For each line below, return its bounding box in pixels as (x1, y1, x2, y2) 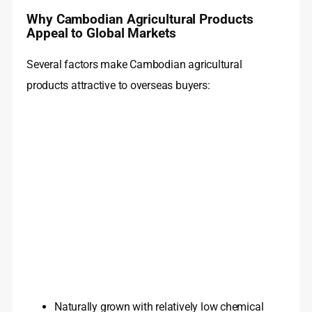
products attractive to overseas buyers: (26, 79, 210, 93)
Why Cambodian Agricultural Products (26, 12, 253, 28)
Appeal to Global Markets (26, 26, 176, 42)
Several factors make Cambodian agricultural (26, 58, 242, 72)
